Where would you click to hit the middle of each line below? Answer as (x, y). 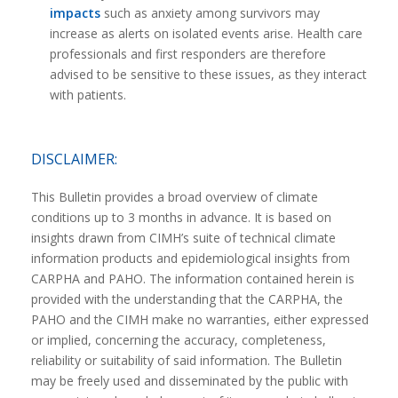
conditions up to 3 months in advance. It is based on (181, 217)
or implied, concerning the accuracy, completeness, (178, 339)
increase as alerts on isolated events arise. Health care (206, 33)
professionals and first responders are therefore (187, 54)
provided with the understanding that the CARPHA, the (187, 298)
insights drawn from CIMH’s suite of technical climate (183, 237)
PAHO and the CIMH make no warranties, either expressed (199, 319)
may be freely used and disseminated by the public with (189, 380)
